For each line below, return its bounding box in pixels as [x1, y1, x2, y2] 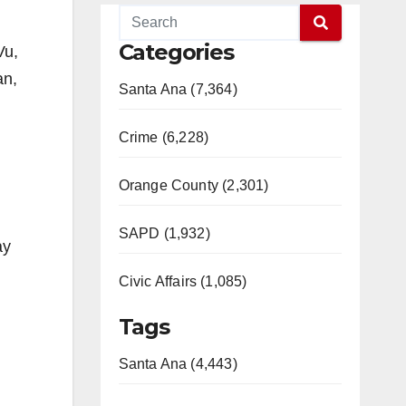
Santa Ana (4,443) [118, 356, 237, 372]
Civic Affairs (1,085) [118, 274, 247, 289]
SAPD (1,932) [118, 226, 210, 241]
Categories [118, 39, 234, 65]
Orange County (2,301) [118, 178, 269, 193]
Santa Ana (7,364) [118, 82, 237, 97]
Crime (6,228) [118, 130, 209, 145]
